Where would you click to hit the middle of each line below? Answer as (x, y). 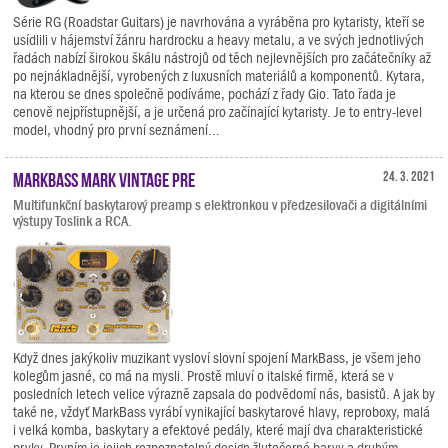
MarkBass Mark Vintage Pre (104, 177)
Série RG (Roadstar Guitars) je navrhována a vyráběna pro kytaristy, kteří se (219, 21)
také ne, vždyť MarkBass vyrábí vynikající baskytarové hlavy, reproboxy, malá (221, 411)
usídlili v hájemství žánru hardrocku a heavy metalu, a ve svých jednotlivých (218, 39)
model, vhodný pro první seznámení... (116, 129)
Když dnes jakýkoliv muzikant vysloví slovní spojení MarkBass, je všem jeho (217, 357)
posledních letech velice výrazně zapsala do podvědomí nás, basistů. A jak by (224, 393)
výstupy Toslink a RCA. (72, 220)
